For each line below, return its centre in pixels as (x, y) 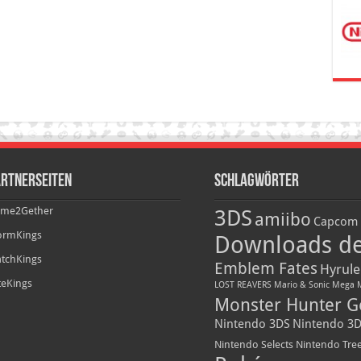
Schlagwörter (256, 182)
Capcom (335, 222)
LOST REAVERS (243, 285)
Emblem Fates (266, 269)
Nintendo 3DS (252, 324)
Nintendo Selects (253, 345)
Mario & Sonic (301, 285)
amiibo (282, 220)
